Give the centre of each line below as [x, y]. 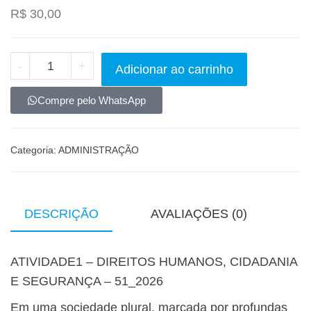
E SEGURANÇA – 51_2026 [87, 281]
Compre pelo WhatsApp [92, 101]
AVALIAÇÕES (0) [199, 214]
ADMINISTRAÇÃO [99, 150]
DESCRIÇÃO [61, 214]
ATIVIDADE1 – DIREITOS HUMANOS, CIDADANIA [154, 262]
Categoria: [34, 150]
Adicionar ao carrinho [175, 70]
